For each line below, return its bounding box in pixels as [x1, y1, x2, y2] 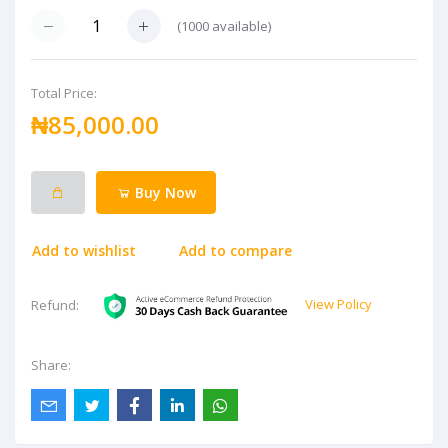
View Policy [304, 295, 372, 314]
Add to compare [179, 241, 293, 261]
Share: [31, 355, 71, 374]
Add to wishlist [32, 241, 136, 261]
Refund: [31, 295, 79, 314]
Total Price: [31, 84, 97, 103]
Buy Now [130, 182, 196, 202]
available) [209, 16, 271, 35]
